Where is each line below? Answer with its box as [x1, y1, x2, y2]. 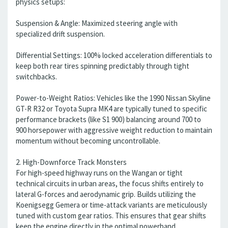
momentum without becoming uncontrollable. [16, 136, 160, 146]
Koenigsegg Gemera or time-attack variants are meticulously [16, 200, 207, 210]
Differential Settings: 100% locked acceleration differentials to [16, 50, 212, 60]
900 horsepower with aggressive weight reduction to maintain [16, 125, 212, 135]
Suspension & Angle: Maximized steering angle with [16, 18, 178, 28]
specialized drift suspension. [16, 29, 105, 39]
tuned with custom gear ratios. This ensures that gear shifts [16, 211, 206, 220]
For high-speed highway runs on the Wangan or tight [16, 168, 183, 178]
